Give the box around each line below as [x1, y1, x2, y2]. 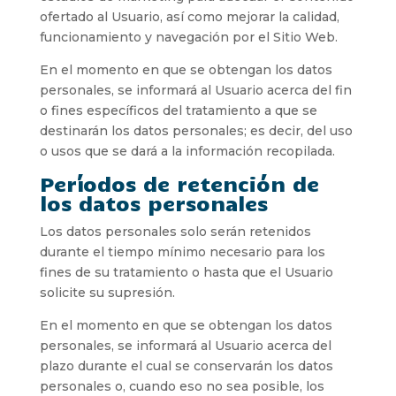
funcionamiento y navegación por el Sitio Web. [39, 28, 338, 45]
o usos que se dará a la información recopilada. [39, 142, 335, 159]
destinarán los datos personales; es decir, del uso [39, 122, 353, 139]
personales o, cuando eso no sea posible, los [39, 377, 324, 394]
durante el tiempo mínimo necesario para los [39, 243, 325, 260]
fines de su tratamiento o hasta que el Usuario [39, 263, 333, 280]
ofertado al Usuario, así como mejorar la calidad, [39, 8, 339, 25]
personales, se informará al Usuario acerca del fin [39, 81, 352, 98]
